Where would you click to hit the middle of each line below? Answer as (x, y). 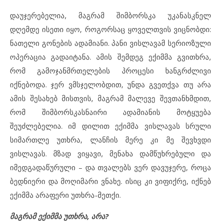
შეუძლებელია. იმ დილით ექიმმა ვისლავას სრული (110, 126)
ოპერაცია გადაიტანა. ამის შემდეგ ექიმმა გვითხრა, (110, 57)
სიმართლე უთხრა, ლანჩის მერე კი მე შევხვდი (110, 140)
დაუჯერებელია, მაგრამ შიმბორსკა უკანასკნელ (110, 16)
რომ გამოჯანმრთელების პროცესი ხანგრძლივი (110, 71)
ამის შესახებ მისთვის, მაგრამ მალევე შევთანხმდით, (110, 98)
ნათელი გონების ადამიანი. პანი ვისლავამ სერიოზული (110, 43)
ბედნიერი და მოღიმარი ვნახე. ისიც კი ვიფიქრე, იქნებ (110, 181)
